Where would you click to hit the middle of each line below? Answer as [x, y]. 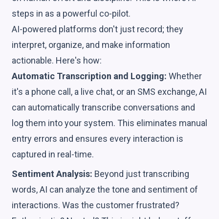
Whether [184, 76]
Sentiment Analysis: [52, 174]
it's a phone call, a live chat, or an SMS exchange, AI [109, 91]
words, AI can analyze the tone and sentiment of [105, 189]
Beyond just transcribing [141, 174]
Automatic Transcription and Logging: [89, 76]
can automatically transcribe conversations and [103, 107]
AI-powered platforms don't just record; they [98, 29]
